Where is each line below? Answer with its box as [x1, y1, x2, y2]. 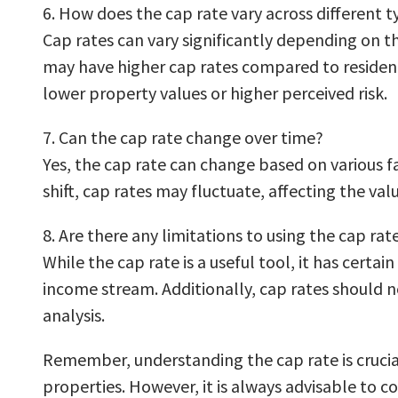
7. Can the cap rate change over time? [43, 126, 323, 149]
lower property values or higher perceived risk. [43, 82, 387, 105]
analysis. [43, 304, 105, 327]
